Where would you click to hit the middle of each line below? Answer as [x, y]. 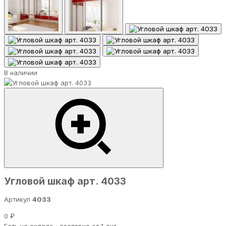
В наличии [21, 73]
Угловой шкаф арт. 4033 [65, 181]
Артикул [18, 200]
